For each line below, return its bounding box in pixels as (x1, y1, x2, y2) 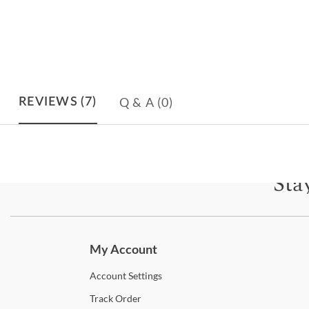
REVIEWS (19, 96, 78, 109)
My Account (90, 241, 157, 257)
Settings (126, 270, 162, 282)
